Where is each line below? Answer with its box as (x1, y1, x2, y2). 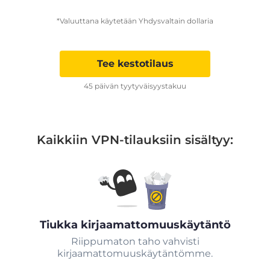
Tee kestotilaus (96, 58, 174, 70)
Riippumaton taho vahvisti (71, 236, 199, 248)
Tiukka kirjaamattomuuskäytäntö (39, 218, 231, 232)
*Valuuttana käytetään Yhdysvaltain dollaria (57, 16, 213, 26)
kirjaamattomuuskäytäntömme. (57, 248, 213, 260)
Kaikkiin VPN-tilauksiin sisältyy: (37, 133, 233, 148)
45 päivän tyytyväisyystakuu (84, 81, 186, 91)
